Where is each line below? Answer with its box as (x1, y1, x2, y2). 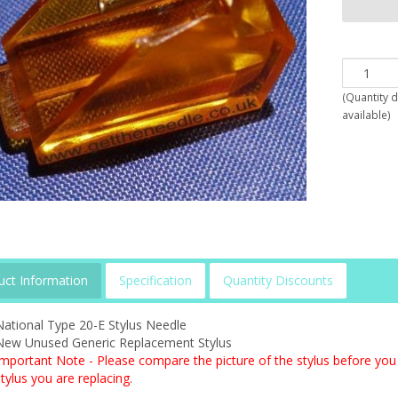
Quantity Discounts (222, 271, 333, 289)
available (342, 107, 388, 122)
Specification (118, 271, 192, 289)
